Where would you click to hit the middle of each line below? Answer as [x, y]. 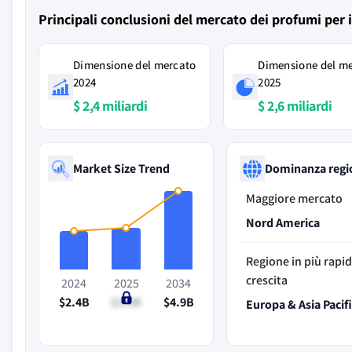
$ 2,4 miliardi [110, 106]
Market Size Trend [121, 168]
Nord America [283, 223]
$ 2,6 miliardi [295, 106]
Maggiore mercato [295, 198]
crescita [267, 280]
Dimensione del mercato [135, 65]
